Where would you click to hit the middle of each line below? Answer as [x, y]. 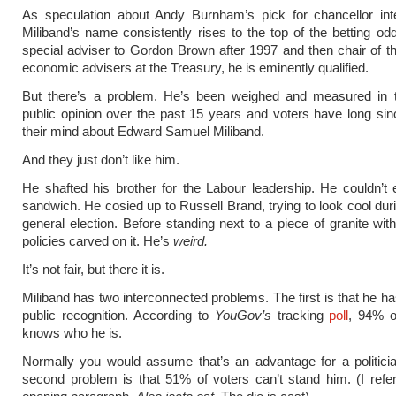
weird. [190, 241]
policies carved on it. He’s [98, 241]
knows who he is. [72, 333]
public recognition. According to [118, 315]
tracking [300, 315]
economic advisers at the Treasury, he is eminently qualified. [195, 68]
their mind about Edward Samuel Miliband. [143, 131]
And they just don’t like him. [101, 160]
